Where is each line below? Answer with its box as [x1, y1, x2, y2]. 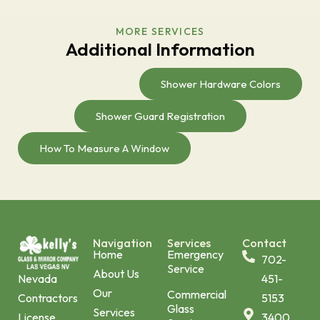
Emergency [167, 246, 224, 261]
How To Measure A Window [39, 141, 169, 155]
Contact [241, 235, 286, 250]
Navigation [92, 235, 152, 250]
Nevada [18, 271, 57, 286]
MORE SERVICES [115, 24, 205, 38]
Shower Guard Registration [95, 109, 225, 123]
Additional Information [65, 37, 255, 61]
